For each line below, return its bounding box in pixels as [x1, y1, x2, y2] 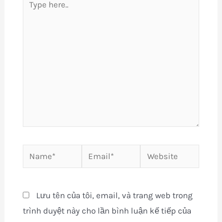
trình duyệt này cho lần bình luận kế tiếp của [22, 205, 191, 216]
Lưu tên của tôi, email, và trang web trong [36, 190, 193, 200]
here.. [22, 7, 42, 18]
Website [140, 146, 171, 157]
